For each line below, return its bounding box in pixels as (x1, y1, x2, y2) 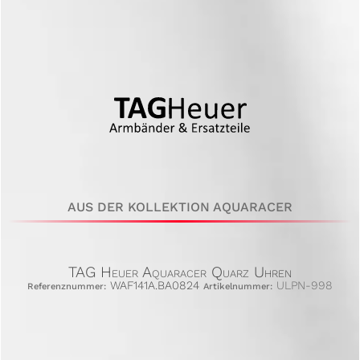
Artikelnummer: (203, 280, 272, 292)
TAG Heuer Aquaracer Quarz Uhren (68, 262, 292, 281)
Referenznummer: (27, 280, 106, 292)
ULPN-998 (272, 278, 333, 292)
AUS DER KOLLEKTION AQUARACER (67, 198, 292, 215)
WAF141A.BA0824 (110, 278, 199, 292)
